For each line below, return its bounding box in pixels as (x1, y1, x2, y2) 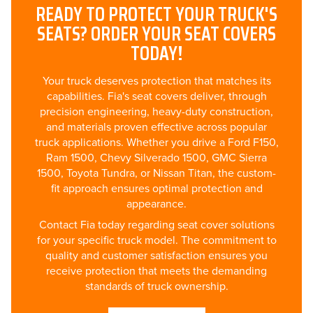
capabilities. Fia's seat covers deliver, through (46, 88, 267, 104)
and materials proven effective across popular (46, 119, 267, 135)
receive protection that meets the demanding (46, 263, 267, 279)
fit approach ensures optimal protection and (50, 180, 263, 196)
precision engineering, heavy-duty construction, (40, 103, 273, 119)
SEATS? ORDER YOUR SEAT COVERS (37, 18, 276, 50)
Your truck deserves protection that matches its (42, 73, 271, 89)
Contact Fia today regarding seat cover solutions (38, 217, 275, 233)
